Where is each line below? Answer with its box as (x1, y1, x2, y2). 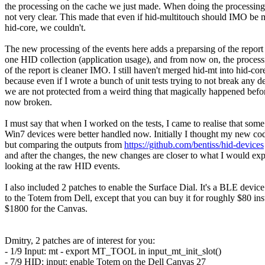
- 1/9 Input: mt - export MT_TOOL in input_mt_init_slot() (5, 246, 221, 257)
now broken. (5, 97, 52, 108)
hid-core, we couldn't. (5, 22, 86, 33)
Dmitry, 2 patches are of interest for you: (5, 235, 155, 246)
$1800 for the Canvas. (5, 203, 88, 214)
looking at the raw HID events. (5, 161, 120, 172)
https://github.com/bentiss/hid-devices (124, 140, 264, 150)
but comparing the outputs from (5, 140, 124, 150)
